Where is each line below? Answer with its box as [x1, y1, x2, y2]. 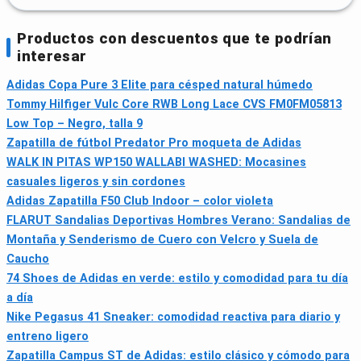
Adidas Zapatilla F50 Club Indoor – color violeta [6, 194, 273, 209]
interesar [17, 48, 87, 65]
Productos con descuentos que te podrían [17, 30, 332, 48]
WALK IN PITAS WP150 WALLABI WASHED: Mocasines [6, 156, 306, 170]
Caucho [6, 252, 49, 267]
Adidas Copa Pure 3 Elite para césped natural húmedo [6, 78, 313, 93]
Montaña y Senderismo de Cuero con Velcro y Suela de [6, 233, 318, 247]
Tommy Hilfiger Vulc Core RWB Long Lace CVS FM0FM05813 [6, 98, 342, 112]
